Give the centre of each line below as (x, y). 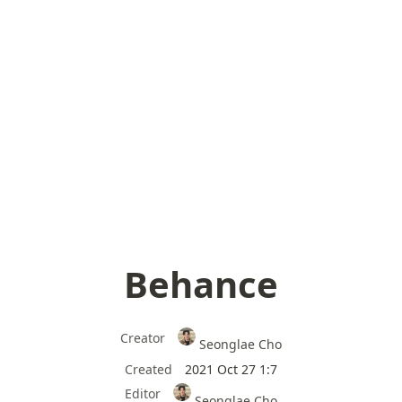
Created (149, 369)
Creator (142, 337)
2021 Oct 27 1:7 (231, 369)
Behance (201, 284)
